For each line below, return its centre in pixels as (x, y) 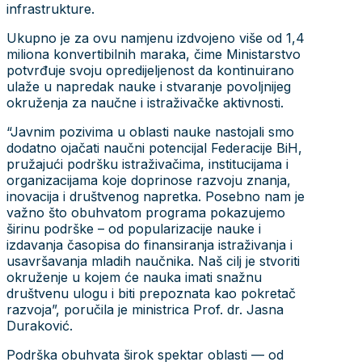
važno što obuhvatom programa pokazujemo (146, 212)
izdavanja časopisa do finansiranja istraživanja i (149, 244)
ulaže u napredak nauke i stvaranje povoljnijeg (149, 86)
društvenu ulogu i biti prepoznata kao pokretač (151, 293)
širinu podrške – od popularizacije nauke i (134, 228)
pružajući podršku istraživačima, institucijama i (147, 164)
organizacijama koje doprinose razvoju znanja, (149, 180)
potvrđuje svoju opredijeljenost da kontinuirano (150, 70)
